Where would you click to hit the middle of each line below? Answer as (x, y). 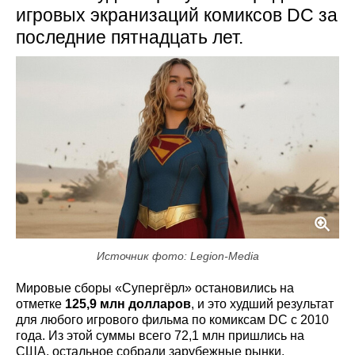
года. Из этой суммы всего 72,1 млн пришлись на (160, 335)
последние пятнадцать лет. (130, 38)
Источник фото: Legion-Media (177, 256)
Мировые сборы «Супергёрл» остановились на (155, 288)
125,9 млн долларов (128, 303)
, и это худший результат (262, 303)
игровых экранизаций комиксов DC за (177, 15)
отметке (40, 303)
